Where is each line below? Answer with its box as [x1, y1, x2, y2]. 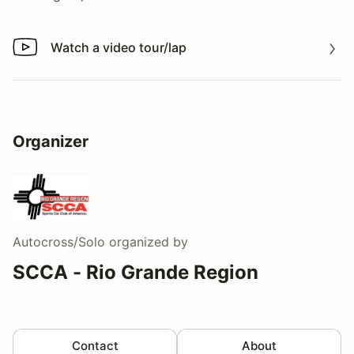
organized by [105, 233, 188, 250]
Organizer [13, 131, 88, 151]
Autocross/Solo [13, 233, 105, 250]
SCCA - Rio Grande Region [13, 260, 258, 284]
